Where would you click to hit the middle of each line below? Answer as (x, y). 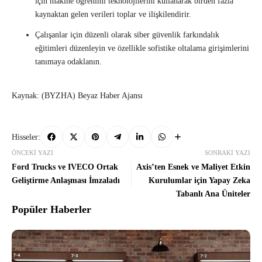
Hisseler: (26, 137)
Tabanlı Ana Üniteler (213, 194)
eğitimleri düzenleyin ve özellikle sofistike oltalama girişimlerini (142, 49)
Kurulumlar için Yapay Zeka (199, 181)
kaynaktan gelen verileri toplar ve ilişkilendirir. (113, 15)
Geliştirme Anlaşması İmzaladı (66, 181)
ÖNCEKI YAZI (32, 153)
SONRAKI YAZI (227, 153)
